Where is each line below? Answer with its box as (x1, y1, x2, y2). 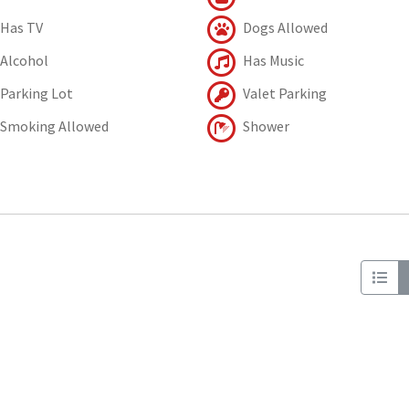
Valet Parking (239, 83, 327, 102)
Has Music (239, 50, 304, 69)
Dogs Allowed (239, 17, 328, 37)
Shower (239, 116, 289, 135)
